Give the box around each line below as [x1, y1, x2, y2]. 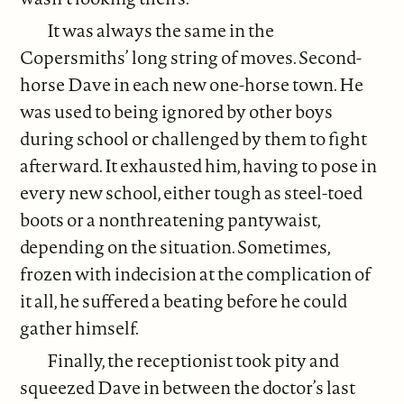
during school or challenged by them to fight [20, 125, 368, 151]
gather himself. [20, 315, 140, 340]
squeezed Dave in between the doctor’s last [20, 374, 356, 399]
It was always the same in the [47, 17, 275, 42]
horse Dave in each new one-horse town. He [20, 71, 364, 96]
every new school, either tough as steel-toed [20, 179, 363, 205]
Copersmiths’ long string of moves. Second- [20, 44, 363, 69]
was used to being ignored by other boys [20, 98, 334, 124]
